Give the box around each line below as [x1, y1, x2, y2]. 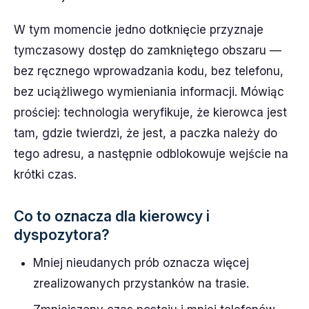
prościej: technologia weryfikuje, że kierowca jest [14, 106, 287, 119]
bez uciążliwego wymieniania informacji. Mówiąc [14, 85, 284, 99]
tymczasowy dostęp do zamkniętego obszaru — [14, 43, 281, 57]
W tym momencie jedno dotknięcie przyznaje [14, 23, 263, 37]
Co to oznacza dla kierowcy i [14, 208, 210, 225]
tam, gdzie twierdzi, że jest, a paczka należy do [14, 126, 277, 140]
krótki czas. [14, 168, 77, 181]
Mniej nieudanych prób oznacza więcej [33, 256, 249, 270]
